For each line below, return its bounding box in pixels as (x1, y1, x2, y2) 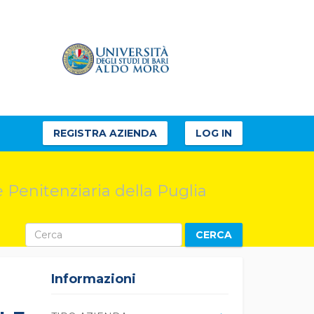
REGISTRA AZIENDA (53, 127, 157, 140)
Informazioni (51, 271, 137, 287)
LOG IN (196, 127, 232, 140)
